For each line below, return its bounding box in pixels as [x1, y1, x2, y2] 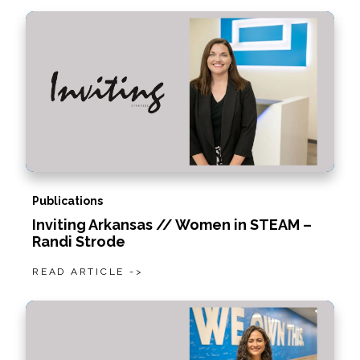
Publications [32, 194, 103, 207]
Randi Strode [32, 233, 125, 250]
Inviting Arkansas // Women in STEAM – [32, 216, 312, 233]
